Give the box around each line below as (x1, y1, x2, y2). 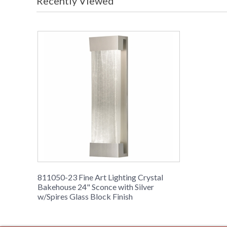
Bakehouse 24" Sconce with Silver (37, 182, 154, 192)
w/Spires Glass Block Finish (37, 192, 133, 202)
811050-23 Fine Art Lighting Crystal (37, 172, 163, 182)
